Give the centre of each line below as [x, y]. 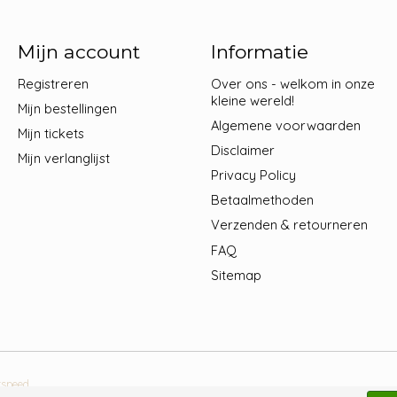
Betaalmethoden [262, 200]
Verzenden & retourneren [289, 225]
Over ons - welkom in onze [292, 83]
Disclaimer [242, 150]
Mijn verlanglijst [63, 159]
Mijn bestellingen [67, 108]
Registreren [53, 83]
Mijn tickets [51, 133]
